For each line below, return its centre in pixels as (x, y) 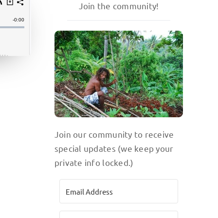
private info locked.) (94, 163)
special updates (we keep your (114, 148)
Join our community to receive (114, 134)
